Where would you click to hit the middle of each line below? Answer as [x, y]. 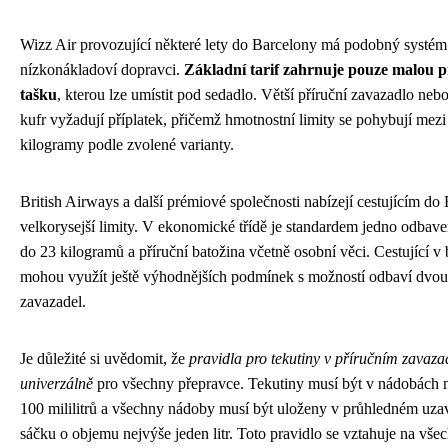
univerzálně [56, 384]
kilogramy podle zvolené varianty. [127, 145]
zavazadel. [53, 302]
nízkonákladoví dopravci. [102, 70]
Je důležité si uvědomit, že [104, 359]
